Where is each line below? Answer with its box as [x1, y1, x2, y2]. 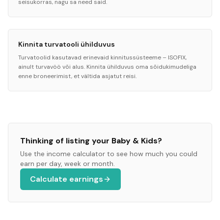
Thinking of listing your [20, 136, 111, 146]
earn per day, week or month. [20, 159, 115, 168]
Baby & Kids [111, 136, 158, 146]
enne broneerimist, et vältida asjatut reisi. [18, 72, 137, 80]
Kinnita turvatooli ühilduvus [18, 40, 115, 49]
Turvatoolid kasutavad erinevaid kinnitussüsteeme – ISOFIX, [18, 54, 187, 61]
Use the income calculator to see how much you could [20, 149, 197, 158]
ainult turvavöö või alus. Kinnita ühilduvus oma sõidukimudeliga [18, 63, 196, 71]
